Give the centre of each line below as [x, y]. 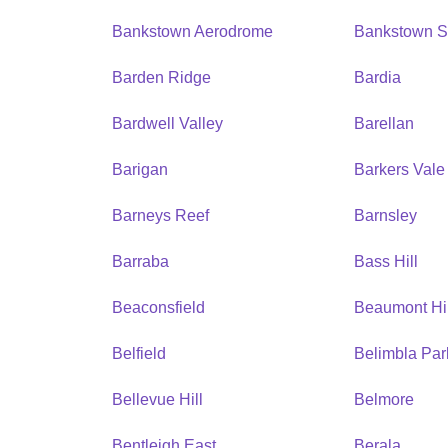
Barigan [140, 169]
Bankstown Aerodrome [192, 31]
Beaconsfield [158, 307]
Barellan [384, 123]
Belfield [139, 353]
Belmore [384, 399]
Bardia [378, 77]
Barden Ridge [161, 77]
